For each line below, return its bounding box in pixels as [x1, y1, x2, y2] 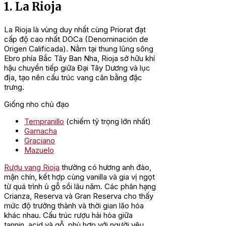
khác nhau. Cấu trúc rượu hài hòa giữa [4, 210, 133, 220]
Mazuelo [24, 145, 54, 155]
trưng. [4, 82, 24, 92]
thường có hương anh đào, [60, 162, 151, 172]
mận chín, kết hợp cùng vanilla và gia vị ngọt [4, 172, 155, 182]
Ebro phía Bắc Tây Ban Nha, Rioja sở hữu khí [4, 53, 155, 63]
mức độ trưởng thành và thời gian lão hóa [4, 200, 144, 210]
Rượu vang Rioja [4, 162, 60, 172]
